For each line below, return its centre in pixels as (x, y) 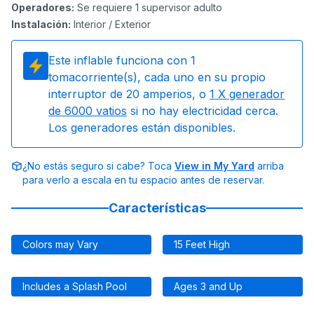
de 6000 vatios (88, 111)
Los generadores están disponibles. (142, 128)
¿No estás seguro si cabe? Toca (98, 166)
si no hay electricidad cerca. (205, 111)
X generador (252, 94)
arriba (269, 166)
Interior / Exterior (112, 24)
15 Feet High (202, 244)
